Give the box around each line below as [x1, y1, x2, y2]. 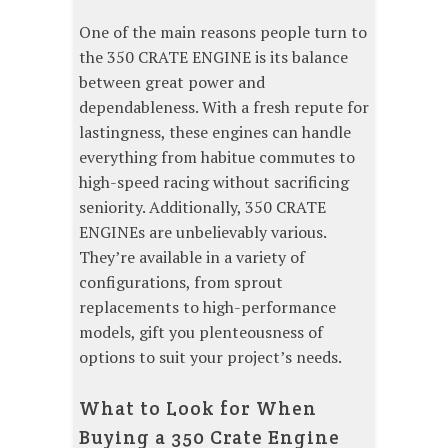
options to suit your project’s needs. [79, 346, 342, 369]
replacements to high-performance [79, 296, 336, 319]
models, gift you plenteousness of [79, 321, 323, 344]
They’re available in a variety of [79, 246, 305, 269]
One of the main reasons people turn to [79, 21, 367, 44]
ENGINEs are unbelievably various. [79, 221, 326, 244]
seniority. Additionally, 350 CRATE [79, 196, 326, 219]
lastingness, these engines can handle [79, 121, 351, 144]
